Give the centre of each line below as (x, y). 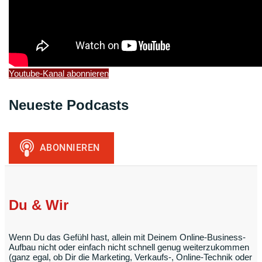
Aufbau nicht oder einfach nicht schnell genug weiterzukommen (129, 247)
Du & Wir (39, 205)
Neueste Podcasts (69, 105)
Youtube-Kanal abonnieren (59, 73)
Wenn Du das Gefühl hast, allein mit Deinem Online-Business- (127, 237)
